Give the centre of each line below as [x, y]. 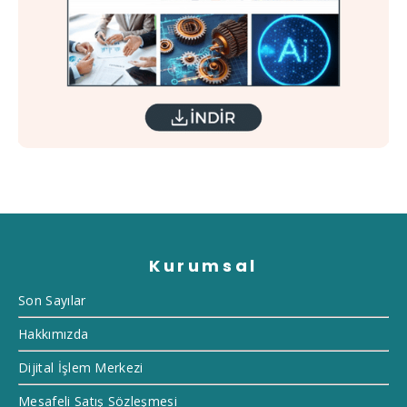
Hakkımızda [54, 333]
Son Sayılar [52, 300]
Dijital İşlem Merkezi [81, 367]
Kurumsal [203, 265]
